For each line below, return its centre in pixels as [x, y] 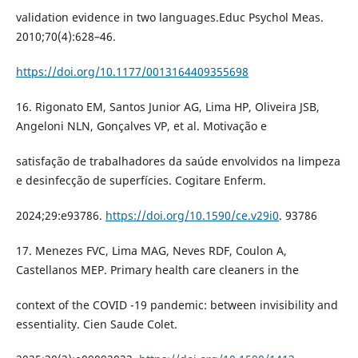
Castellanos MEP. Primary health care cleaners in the [157, 269]
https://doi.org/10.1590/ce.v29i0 [192, 215]
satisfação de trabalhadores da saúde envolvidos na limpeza [178, 161]
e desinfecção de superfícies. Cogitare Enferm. [141, 180]
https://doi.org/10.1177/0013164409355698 [132, 71]
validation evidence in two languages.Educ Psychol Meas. [169, 17]
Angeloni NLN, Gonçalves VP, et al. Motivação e [141, 125]
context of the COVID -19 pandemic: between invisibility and [177, 304]
